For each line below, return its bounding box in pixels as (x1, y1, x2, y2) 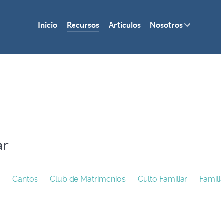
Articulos (109, 20, 141, 30)
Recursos (67, 20, 99, 30)
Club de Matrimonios (50, 174, 126, 184)
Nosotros (150, 20, 183, 30)
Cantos (12, 174, 38, 184)
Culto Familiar (138, 174, 187, 184)
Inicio (38, 20, 57, 30)
